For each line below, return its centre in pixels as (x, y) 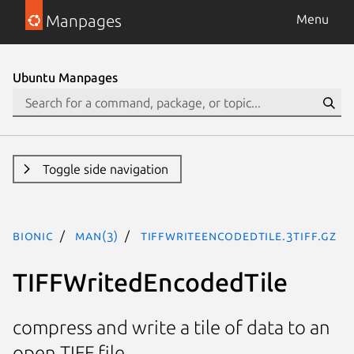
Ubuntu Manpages (65, 77)
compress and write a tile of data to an (171, 328)
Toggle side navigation (105, 169)
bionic (33, 235)
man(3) (97, 235)
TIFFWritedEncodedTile (150, 282)
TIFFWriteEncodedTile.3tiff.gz (239, 235)
